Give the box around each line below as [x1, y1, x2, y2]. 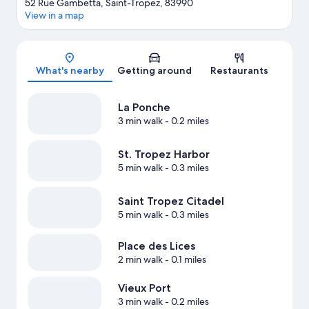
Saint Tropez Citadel [117, 195, 224, 208]
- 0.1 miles [162, 253, 206, 266]
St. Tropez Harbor [117, 148, 210, 161]
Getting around [117, 64, 192, 77]
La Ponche [117, 101, 170, 114]
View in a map [25, 9, 84, 22]
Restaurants [210, 64, 268, 77]
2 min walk [117, 253, 163, 266]
